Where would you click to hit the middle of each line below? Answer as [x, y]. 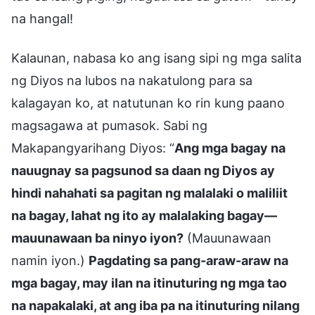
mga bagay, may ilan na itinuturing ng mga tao [149, 283]
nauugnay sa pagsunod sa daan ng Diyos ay [143, 170]
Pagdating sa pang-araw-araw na [188, 260]
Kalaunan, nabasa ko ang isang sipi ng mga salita [156, 58]
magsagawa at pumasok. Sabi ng [109, 125]
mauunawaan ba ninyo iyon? [97, 238]
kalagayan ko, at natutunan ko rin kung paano [148, 103]
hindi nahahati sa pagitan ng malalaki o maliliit [149, 193]
